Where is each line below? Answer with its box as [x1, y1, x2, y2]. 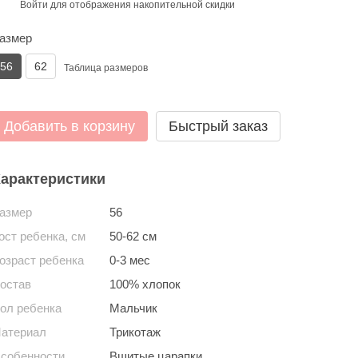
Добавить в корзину [3, 118, 135, 134]
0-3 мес [109, 253, 150, 267]
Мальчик [109, 301, 157, 315]
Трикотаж [109, 325, 161, 339]
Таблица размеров [63, 62, 148, 74]
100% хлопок [109, 277, 181, 291]
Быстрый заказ [168, 118, 268, 134]
